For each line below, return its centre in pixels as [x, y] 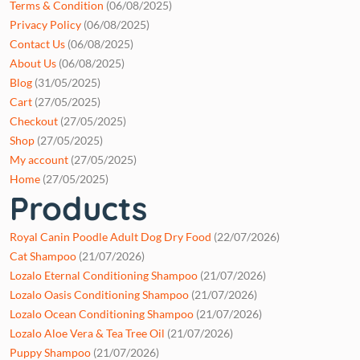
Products [78, 208]
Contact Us [37, 43]
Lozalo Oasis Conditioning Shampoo [99, 294]
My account [39, 159]
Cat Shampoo [43, 256]
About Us [33, 63]
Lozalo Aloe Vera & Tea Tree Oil [87, 333]
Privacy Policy [45, 24]
